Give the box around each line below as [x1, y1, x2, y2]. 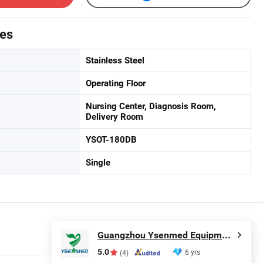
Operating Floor [86, 78, 146, 89]
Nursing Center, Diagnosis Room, [86, 101, 216, 112]
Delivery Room [86, 112, 143, 122]
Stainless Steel [86, 55, 144, 66]
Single [86, 157, 110, 168]
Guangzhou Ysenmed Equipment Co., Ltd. [222, 230, 231, 241]
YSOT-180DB [86, 134, 137, 145]
